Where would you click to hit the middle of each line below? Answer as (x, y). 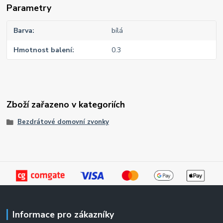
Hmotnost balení (43, 50)
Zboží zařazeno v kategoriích (66, 105)
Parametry (29, 8)
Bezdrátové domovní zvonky (63, 122)
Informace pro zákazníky (63, 215)
